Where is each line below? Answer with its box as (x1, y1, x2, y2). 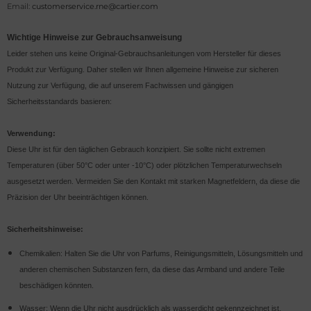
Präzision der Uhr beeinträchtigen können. (7, 193, 149, 201)
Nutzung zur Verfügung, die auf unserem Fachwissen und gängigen (7, 81, 233, 90)
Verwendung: (7, 129, 56, 137)
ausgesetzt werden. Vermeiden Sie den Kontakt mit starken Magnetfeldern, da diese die (7, 177, 300, 185)
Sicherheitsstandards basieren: (7, 97, 112, 106)
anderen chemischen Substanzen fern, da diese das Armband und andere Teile (19, 265, 285, 274)
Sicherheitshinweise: (7, 225, 83, 233)
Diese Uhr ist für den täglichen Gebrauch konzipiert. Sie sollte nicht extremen (7, 145, 265, 153)
